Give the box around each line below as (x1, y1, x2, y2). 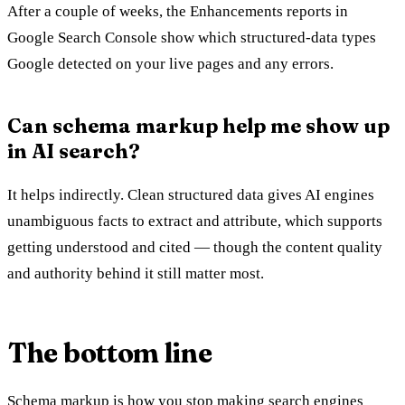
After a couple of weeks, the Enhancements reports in (7, 2, 348, 20)
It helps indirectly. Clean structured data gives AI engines (7, 185, 374, 203)
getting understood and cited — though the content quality (7, 238, 382, 256)
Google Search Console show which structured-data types (7, 28, 376, 46)
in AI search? (7, 137, 140, 164)
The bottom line (7, 335, 212, 370)
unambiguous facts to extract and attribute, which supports (7, 212, 382, 230)
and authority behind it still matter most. (7, 264, 264, 282)
